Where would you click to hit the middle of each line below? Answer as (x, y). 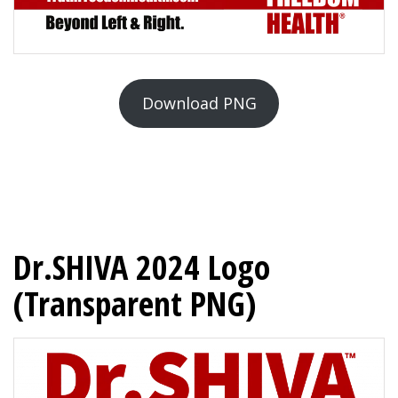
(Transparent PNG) (135, 302)
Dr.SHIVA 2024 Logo (142, 266)
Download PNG (199, 103)
